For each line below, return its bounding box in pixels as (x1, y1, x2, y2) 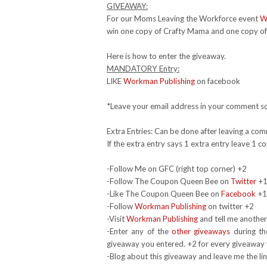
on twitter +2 (206, 201, 254, 211)
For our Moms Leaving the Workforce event (107, 13, 260, 23)
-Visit (107, 213, 126, 223)
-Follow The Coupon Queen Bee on (107, 176, 231, 186)
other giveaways (172, 226, 231, 236)
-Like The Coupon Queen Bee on (107, 188, 221, 198)
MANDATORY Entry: (107, 63, 179, 73)
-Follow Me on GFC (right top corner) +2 (107, 163, 247, 173)
